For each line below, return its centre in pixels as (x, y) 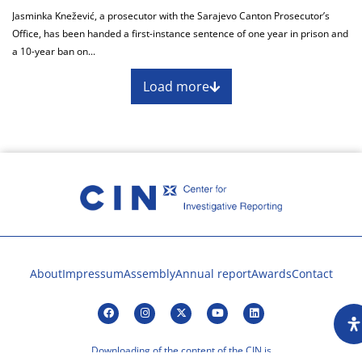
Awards (271, 273)
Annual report (213, 273)
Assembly (149, 273)
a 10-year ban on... (54, 52)
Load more (176, 87)
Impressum (93, 273)
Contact (312, 273)
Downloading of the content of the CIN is (181, 350)
